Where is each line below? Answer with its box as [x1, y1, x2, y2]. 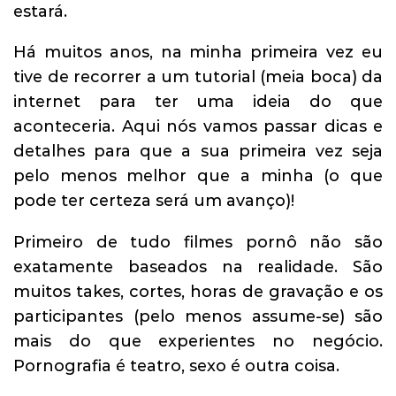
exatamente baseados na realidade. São [13, 256, 383, 277]
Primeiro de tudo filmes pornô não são [13, 232, 383, 252]
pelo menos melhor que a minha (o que [13, 166, 383, 187]
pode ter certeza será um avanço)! [13, 191, 294, 211]
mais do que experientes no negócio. [13, 331, 383, 351]
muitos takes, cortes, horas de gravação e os [13, 281, 383, 301]
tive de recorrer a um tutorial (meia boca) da [13, 67, 383, 88]
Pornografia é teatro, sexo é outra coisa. [13, 355, 339, 376]
